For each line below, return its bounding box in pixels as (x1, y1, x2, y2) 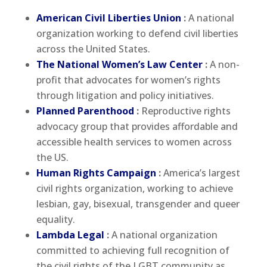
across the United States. (36, 42, 150, 55)
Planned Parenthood (36, 104, 134, 117)
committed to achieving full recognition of (36, 243, 229, 257)
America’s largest (163, 166, 240, 179)
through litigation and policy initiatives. (36, 88, 214, 102)
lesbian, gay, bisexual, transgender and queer (36, 197, 240, 210)
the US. (36, 150, 69, 164)
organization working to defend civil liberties (36, 26, 238, 40)
